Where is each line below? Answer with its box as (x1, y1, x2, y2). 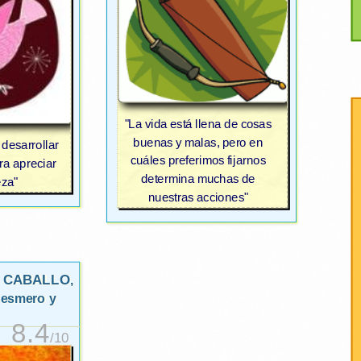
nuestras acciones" (148, 191, 248, 205)
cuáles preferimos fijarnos (130, 154, 266, 168)
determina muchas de (141, 172, 255, 187)
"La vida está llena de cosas (124, 118, 272, 131)
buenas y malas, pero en (133, 135, 263, 150)
